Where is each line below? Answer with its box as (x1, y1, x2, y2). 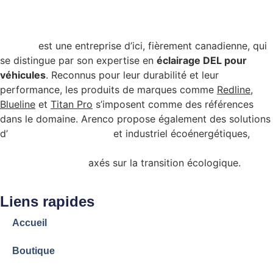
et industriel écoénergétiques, (110, 127, 250, 140)
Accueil (12, 217, 47, 228)
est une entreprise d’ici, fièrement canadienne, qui (35, 39, 267, 52)
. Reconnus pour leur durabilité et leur (46, 68, 219, 81)
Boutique (12, 245, 55, 256)
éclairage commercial (8, 127, 110, 140)
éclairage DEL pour (157, 54, 247, 66)
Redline (217, 83, 250, 96)
